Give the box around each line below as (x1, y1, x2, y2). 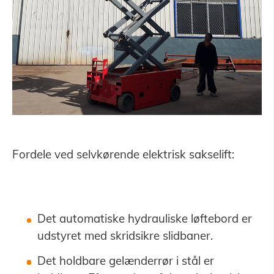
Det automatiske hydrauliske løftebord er (37, 211, 252, 226)
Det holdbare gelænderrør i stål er (37, 253, 214, 268)
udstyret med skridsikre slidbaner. (37, 228, 213, 243)
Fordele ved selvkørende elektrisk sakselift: (12, 146, 234, 161)
